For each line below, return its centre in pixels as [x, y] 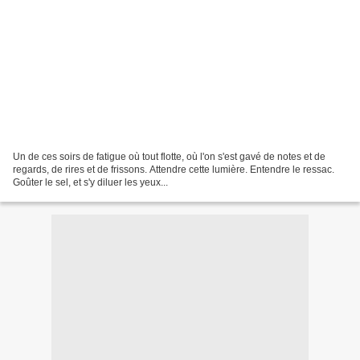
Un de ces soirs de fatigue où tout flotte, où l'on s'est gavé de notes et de [169, 156]
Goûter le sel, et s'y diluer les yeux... [90, 182]
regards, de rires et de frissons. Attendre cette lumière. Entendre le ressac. [174, 169]
